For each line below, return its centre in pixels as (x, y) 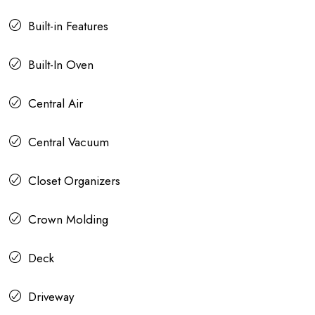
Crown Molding (68, 220)
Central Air (56, 104)
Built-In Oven (61, 65)
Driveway (51, 297)
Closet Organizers (74, 181)
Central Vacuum (69, 142)
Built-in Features (68, 26)
